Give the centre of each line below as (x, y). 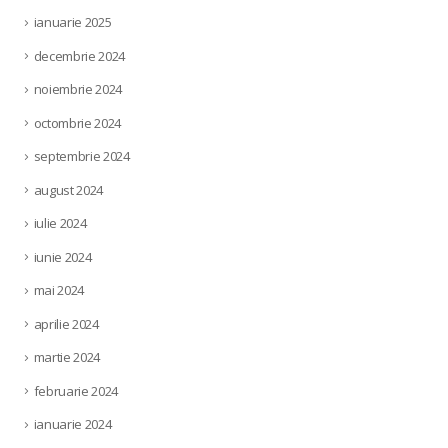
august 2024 (68, 189)
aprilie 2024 (66, 323)
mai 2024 (59, 290)
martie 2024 (67, 357)
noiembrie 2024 (78, 89)
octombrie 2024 (77, 122)
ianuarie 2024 (72, 424)
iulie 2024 (60, 223)
